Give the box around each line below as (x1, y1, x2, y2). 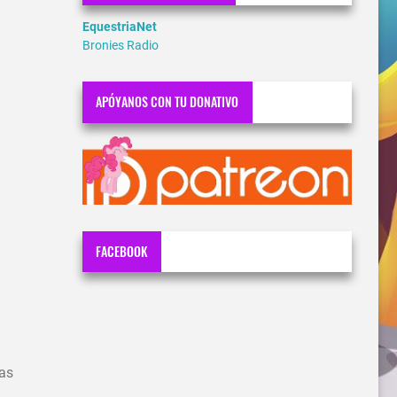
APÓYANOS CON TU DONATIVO (96, 92, 239, 112)
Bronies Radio (82, 37, 159, 52)
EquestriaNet (82, 19, 157, 34)
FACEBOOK (96, 242, 148, 261)
